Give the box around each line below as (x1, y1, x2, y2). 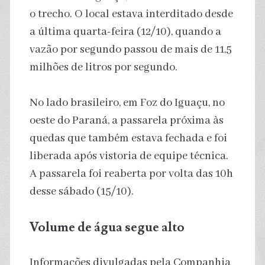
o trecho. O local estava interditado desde (29, 7, 233, 21)
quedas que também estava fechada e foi (29, 131, 227, 146)
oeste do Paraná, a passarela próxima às (29, 113, 224, 128)
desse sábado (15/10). (29, 184, 134, 199)
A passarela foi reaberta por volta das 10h (29, 166, 233, 181)
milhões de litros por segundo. (29, 60, 177, 75)
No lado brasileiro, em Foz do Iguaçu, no (29, 95, 225, 110)
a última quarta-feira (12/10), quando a (29, 24, 221, 39)
